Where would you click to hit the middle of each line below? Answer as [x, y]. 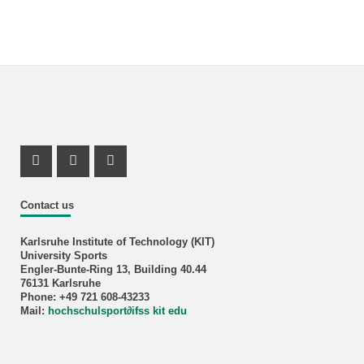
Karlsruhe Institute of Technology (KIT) [117, 243]
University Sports [63, 256]
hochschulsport [87, 312]
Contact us [47, 205]
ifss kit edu [159, 312]
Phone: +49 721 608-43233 [84, 298]
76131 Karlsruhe [60, 284]
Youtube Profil [168, 172]
